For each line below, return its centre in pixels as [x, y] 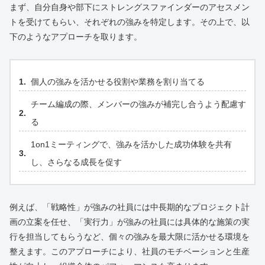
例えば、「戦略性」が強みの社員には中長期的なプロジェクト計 [130, 207]
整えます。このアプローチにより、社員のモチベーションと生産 [130, 252]
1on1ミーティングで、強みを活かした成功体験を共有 [131, 145]
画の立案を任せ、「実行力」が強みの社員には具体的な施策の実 [130, 222]
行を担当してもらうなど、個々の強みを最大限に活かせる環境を [130, 237]
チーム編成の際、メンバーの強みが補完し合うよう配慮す [138, 104]
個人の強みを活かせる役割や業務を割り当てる [118, 82]
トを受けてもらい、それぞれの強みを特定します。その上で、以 [130, 22]
